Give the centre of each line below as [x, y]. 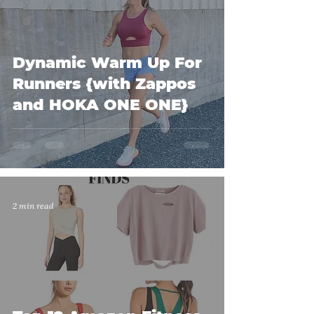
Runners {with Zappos [104, 84]
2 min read [33, 205]
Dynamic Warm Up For [107, 63]
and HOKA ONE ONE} [101, 105]
